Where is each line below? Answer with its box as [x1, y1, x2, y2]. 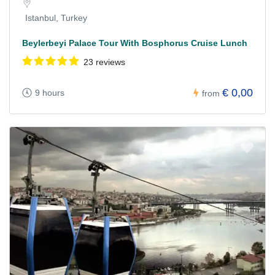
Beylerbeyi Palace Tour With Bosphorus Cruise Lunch [22, 37, 247, 48]
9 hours [35, 88, 64, 98]
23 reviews [83, 56, 125, 67]
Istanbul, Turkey [25, 12, 87, 23]
